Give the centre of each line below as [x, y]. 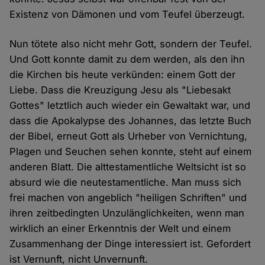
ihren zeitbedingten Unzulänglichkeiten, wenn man [127, 213]
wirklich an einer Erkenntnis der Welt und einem [120, 229]
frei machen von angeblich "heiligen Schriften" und [128, 198]
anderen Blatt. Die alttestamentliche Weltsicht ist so [128, 167]
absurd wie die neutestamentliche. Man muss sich [126, 182]
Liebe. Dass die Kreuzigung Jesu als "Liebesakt [120, 90]
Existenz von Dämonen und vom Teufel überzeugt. [127, 14]
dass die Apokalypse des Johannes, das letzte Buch [131, 121]
